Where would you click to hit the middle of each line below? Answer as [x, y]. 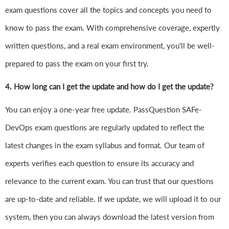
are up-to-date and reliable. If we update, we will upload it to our [113, 199]
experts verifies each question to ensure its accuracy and [99, 163]
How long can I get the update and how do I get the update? [114, 87]
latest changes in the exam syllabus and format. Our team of [105, 145]
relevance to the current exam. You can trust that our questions [109, 181]
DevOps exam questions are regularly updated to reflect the [105, 128]
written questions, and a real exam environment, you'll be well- [110, 46]
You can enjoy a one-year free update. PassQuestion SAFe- [104, 110]
